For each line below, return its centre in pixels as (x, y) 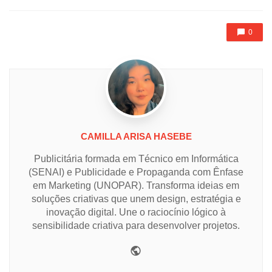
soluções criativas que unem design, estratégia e (136, 199)
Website (163, 249)
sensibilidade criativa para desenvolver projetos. (136, 225)
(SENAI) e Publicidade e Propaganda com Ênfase (136, 172)
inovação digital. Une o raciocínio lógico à (136, 212)
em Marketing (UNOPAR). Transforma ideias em (136, 185)
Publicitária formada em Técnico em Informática (136, 158)
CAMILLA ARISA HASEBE (136, 136)
